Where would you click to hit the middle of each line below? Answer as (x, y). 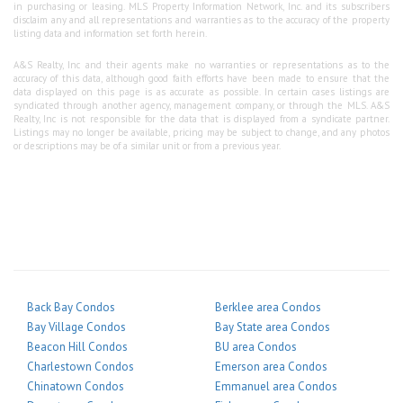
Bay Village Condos (76, 327)
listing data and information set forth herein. (110, 33)
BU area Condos (256, 346)
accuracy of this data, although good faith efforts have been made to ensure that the (201, 78)
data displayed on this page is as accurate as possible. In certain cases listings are (201, 91)
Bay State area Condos (273, 327)
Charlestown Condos (81, 366)
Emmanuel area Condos (276, 386)
